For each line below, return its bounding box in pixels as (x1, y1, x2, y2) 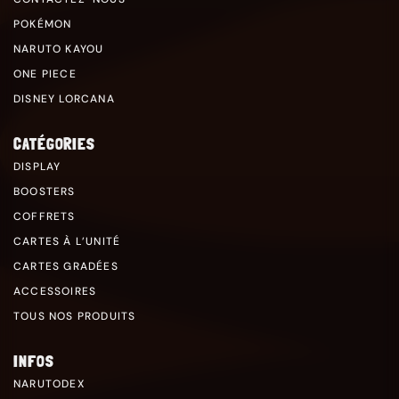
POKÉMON (13, 16, 72, 31)
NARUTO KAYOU (13, 41, 104, 56)
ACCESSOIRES (13, 283, 97, 298)
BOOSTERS (13, 183, 76, 199)
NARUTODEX (13, 376, 85, 391)
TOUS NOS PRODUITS (13, 308, 136, 323)
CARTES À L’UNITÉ (13, 233, 121, 248)
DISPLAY (13, 159, 61, 174)
